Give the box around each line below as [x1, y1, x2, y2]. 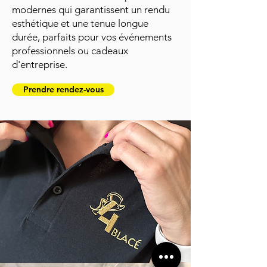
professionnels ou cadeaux [12, 45, 128, 57]
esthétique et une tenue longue [12, 17, 148, 29]
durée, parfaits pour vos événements [12, 31, 172, 43]
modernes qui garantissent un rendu [12, 4, 170, 15]
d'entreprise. [12, 58, 67, 70]
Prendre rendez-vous [23, 84, 104, 95]
